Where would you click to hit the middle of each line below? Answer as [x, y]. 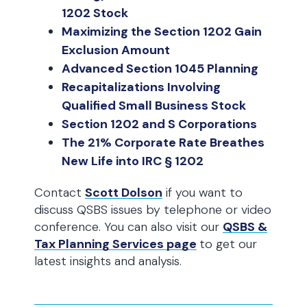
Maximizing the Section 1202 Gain [162, 32]
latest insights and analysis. [108, 261]
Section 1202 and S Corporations [159, 124]
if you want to [202, 193]
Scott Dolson [124, 193]
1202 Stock [95, 13]
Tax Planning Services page [115, 244]
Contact [60, 193]
